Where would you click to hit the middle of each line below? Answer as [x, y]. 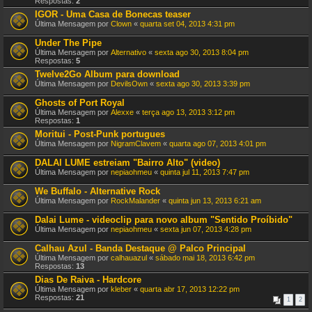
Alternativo [128, 52]
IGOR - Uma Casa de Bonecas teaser [113, 14]
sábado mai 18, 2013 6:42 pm [205, 258]
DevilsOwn [129, 84]
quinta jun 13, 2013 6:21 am [215, 201]
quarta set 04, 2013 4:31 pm [187, 24]
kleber [121, 289]
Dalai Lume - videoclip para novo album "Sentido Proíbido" [164, 220]
